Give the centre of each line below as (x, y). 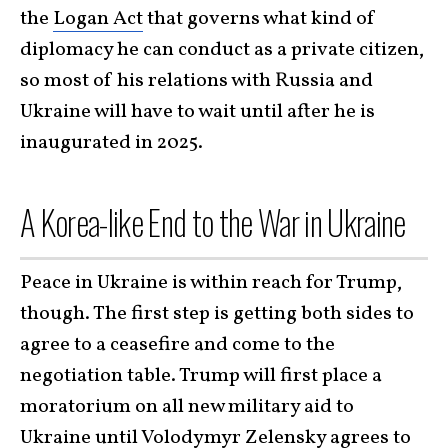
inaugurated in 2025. (111, 142)
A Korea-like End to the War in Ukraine (213, 221)
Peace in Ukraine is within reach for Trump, (211, 283)
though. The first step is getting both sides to (217, 314)
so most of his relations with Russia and (196, 80)
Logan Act (98, 18)
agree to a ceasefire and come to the (177, 345)
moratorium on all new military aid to (187, 407)
